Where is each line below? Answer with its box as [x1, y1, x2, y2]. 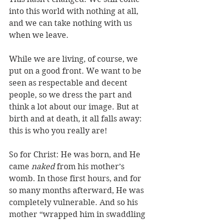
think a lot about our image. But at [9, 102, 141, 111]
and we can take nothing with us [9, 18, 134, 28]
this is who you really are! [9, 126, 107, 135]
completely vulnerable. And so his [9, 198, 140, 207]
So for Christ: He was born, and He [9, 150, 142, 159]
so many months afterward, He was [9, 186, 146, 195]
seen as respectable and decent [9, 78, 129, 88]
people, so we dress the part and [9, 90, 134, 100]
